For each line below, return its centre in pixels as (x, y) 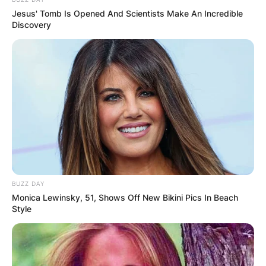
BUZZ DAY (28, 184)
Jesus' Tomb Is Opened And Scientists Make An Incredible (127, 13)
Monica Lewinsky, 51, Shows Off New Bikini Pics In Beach (125, 198)
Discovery (31, 24)
